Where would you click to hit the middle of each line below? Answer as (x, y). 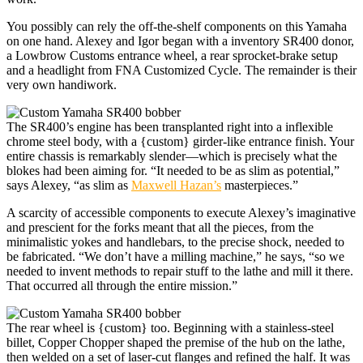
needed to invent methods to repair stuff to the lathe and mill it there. (180, 271)
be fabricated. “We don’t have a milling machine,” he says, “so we (175, 256)
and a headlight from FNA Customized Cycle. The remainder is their (181, 70)
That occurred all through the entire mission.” (122, 285)
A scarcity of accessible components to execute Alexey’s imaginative (181, 212)
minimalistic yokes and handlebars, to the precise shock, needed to (175, 241)
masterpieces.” (260, 185)
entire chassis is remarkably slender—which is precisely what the (172, 156)
